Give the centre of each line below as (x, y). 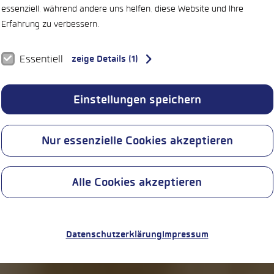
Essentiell (41, 59)
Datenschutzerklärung (114, 235)
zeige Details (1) (105, 59)
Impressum (185, 235)
